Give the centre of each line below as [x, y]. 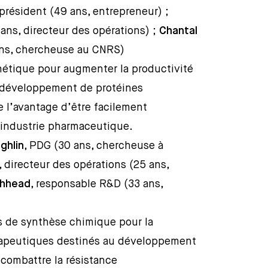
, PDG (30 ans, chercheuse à [94, 146]
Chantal [179, 31]
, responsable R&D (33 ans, [97, 184]
